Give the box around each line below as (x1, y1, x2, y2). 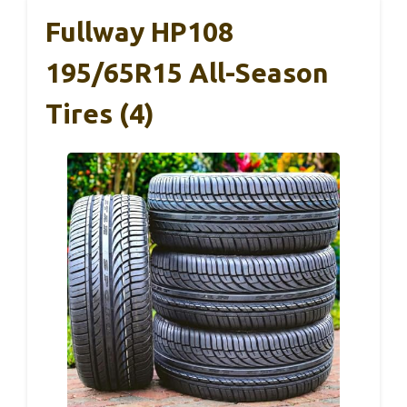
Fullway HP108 (45, 16, 233, 47)
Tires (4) (45, 98, 154, 129)
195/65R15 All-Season (45, 57, 329, 88)
